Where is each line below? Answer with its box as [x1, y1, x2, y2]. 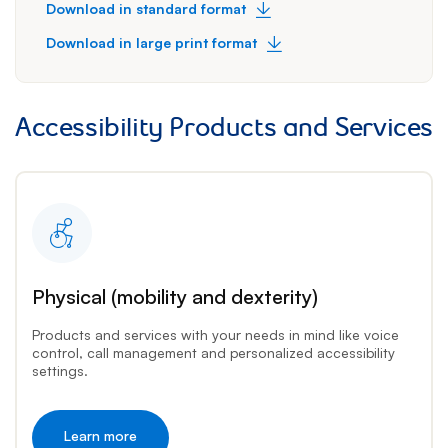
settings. [31, 361, 88, 379]
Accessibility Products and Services [15, 111, 433, 144]
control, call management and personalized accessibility [31, 343, 395, 361]
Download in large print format [46, 34, 257, 52]
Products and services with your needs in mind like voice [31, 325, 399, 343]
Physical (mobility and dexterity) [31, 283, 318, 309]
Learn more [63, 426, 137, 444]
